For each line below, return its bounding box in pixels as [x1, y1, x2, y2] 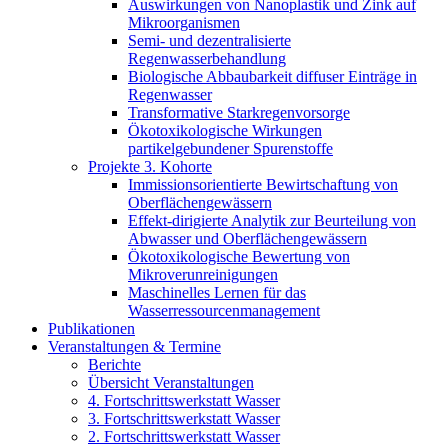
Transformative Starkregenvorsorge [128, 104, 350, 121]
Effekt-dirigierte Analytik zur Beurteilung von [128, 212, 416, 229]
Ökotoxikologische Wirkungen [128, 122, 322, 139]
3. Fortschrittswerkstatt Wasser [88, 410, 280, 427]
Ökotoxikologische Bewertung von [128, 248, 350, 265]
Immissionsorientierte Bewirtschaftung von [128, 176, 398, 193]
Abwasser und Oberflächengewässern [128, 230, 367, 247]
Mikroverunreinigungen [128, 266, 278, 283]
